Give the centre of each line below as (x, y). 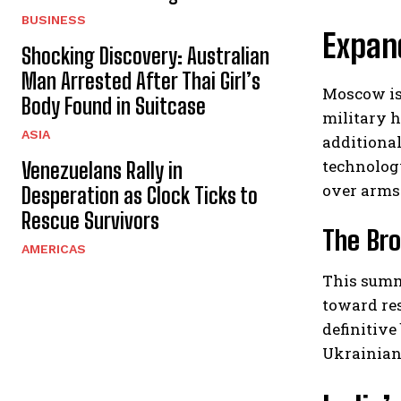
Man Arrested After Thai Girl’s (141, 81)
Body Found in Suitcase (114, 106)
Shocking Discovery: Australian (145, 55)
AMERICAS (54, 248)
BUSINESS (54, 19)
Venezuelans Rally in (102, 170)
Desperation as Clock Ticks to (140, 195)
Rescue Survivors (90, 220)
